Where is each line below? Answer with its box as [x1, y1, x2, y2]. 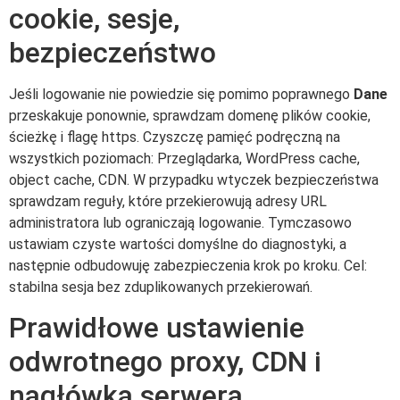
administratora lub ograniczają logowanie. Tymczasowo [9, 213, 352, 231]
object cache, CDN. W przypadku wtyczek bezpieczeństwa [9, 171, 379, 188]
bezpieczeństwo [9, 35, 216, 70]
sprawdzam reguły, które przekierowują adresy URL [9, 192, 327, 210]
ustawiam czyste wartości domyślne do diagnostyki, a [9, 235, 346, 253]
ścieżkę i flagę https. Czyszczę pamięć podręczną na [9, 128, 340, 146]
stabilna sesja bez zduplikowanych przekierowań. [9, 278, 312, 296]
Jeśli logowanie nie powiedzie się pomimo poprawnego [9, 85, 354, 103]
